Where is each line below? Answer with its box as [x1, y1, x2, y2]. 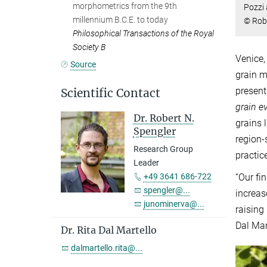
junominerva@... [143, 198, 204, 209]
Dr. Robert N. [133, 111, 194, 124]
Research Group [133, 144, 193, 154]
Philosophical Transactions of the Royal [73, 28, 214, 38]
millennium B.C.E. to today [73, 14, 168, 24]
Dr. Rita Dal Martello [61, 223, 157, 236]
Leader [133, 157, 159, 167]
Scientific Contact [61, 85, 160, 100]
